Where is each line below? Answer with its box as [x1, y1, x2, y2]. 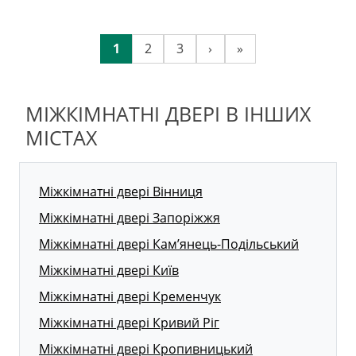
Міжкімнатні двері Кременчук [39, 288, 221, 306]
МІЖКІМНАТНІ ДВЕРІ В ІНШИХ [25, 100, 311, 128]
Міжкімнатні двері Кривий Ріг [39, 314, 219, 332]
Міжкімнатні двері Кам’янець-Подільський [39, 235, 299, 253]
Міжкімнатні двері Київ [39, 261, 179, 280]
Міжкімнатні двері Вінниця [39, 183, 203, 201]
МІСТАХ [25, 124, 97, 152]
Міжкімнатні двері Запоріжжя [39, 209, 220, 227]
